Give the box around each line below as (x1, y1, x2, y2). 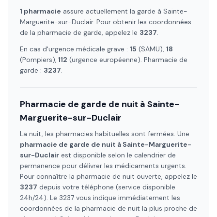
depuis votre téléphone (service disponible (37, 183, 175, 191)
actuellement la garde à (84, 7, 163, 15)
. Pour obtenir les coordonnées (93, 17, 191, 26)
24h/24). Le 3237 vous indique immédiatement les (20, 193, 180, 202)
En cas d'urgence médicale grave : (20, 45, 130, 53)
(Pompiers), (20, 55, 57, 64)
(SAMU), (137, 45, 166, 53)
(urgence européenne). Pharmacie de (67, 55, 187, 64)
